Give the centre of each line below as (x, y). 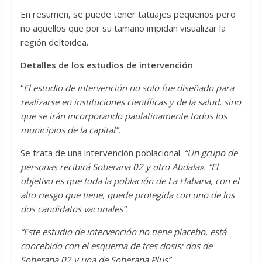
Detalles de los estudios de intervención (106, 65)
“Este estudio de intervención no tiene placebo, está (123, 232)
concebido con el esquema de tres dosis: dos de (116, 246)
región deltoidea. (54, 42)
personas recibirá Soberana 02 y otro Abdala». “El (119, 167)
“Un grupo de (211, 153)
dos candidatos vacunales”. (74, 209)
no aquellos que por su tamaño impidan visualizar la (123, 28)
